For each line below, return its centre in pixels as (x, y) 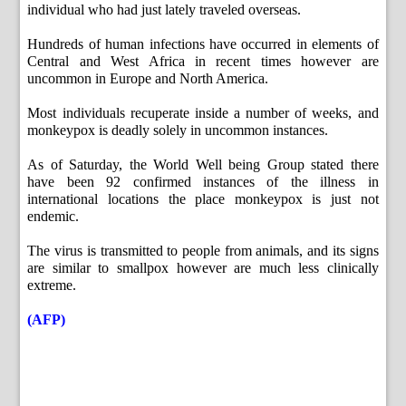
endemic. (53, 217)
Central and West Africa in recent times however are (203, 62)
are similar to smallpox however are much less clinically (203, 268)
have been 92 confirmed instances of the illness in (203, 182)
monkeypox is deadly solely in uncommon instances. (178, 130)
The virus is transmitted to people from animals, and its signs (203, 251)
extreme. (52, 285)
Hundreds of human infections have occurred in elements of (203, 44)
